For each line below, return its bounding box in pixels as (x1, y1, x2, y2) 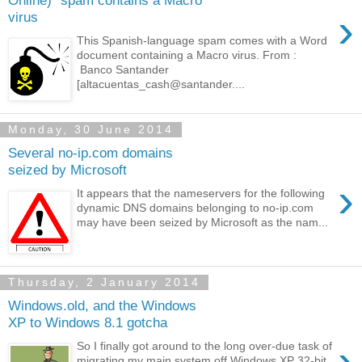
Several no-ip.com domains (8, 145, 173, 162)
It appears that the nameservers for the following (77, 186, 326, 200)
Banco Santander (77, 62, 170, 76)
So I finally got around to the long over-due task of (77, 339, 333, 352)
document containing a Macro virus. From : (77, 48, 307, 61)
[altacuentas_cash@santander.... (77, 77, 246, 90)
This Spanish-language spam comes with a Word (77, 33, 328, 47)
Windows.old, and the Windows (8, 297, 196, 314)
